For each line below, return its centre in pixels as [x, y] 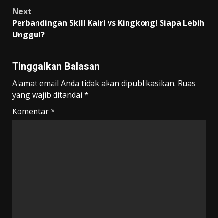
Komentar [31, 112]
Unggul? [28, 35]
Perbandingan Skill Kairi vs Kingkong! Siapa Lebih [108, 23]
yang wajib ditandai [48, 95]
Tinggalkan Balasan [56, 66]
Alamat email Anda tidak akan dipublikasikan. [94, 83]
